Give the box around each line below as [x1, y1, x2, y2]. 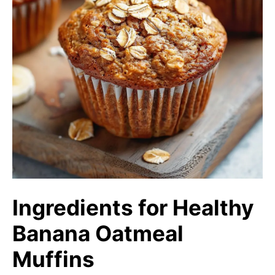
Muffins [12, 246, 95, 272]
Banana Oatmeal [12, 220, 184, 246]
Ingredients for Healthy [12, 194, 254, 220]
